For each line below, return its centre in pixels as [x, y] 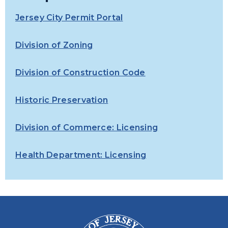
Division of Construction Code [80, 73]
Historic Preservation [62, 100]
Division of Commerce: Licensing [87, 127]
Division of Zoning [54, 45]
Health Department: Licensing [81, 155]
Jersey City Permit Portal [69, 18]
